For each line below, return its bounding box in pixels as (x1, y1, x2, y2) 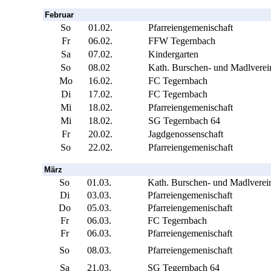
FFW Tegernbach (148, 35, 215, 46)
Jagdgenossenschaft (148, 128, 223, 139)
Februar (45, 10, 74, 19)
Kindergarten (148, 48, 198, 59)
